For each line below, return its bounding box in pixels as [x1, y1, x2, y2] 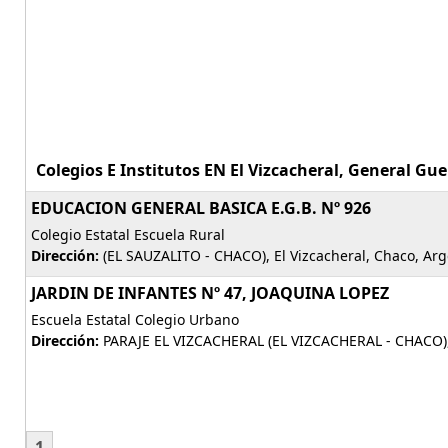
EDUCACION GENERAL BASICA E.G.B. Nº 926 [31, 197, 371, 219]
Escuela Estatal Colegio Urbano [31, 310, 239, 329]
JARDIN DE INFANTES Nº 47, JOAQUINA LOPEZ [31, 282, 389, 304]
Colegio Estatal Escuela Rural [31, 225, 225, 244]
